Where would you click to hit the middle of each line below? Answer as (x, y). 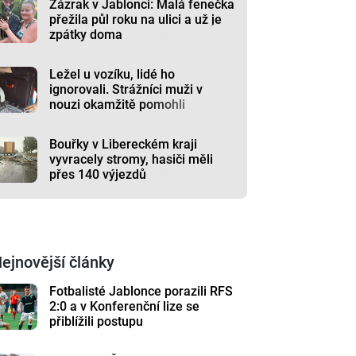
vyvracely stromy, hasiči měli (132, 159)
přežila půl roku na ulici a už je (136, 19)
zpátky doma (86, 35)
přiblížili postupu (97, 321)
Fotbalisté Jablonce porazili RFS (141, 291)
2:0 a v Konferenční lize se (125, 306)
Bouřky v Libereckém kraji (124, 144)
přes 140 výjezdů (98, 174)
